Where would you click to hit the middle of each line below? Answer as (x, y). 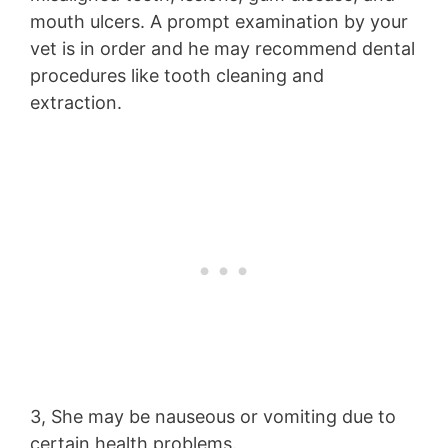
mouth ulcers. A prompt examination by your (219, 21)
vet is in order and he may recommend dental (222, 48)
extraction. (78, 102)
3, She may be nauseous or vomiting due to (213, 416)
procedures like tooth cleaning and (177, 75)
